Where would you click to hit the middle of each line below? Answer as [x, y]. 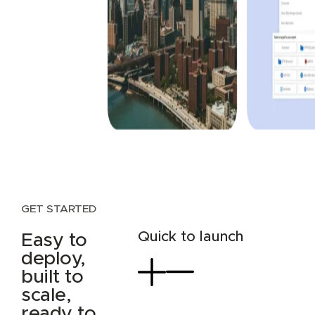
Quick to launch [190, 237]
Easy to [54, 241]
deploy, [53, 259]
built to [52, 277]
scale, [46, 296]
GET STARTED [59, 208]
